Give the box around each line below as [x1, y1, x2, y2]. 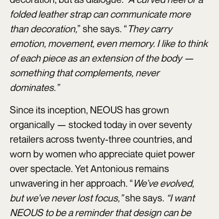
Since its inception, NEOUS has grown [10, 104, 169, 116]
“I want [166, 192, 195, 204]
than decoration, [10, 22, 77, 35]
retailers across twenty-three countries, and [10, 133, 192, 146]
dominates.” [10, 81, 59, 94]
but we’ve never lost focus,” [10, 192, 123, 204]
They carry [127, 22, 172, 35]
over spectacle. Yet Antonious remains [10, 162, 169, 175]
